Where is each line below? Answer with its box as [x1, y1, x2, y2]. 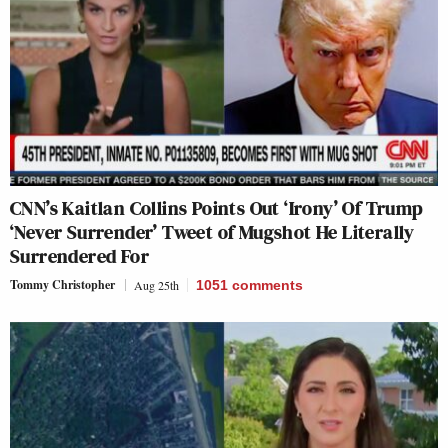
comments [232, 277, 303, 294]
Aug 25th [134, 277, 179, 294]
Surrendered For [10, 242, 149, 271]
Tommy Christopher [10, 276, 115, 294]
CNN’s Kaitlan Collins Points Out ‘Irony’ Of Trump [10, 194, 424, 223]
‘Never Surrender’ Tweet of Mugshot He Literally [10, 218, 415, 247]
